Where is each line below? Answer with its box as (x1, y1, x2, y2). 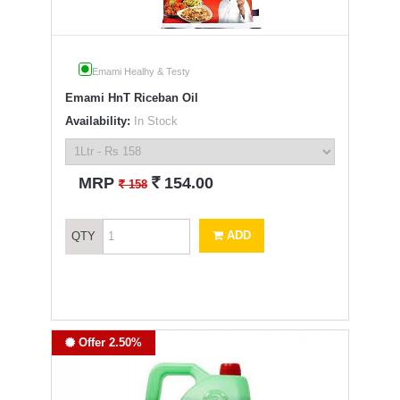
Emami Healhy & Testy (91, 65, 190, 77)
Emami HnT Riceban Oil (64, 90, 198, 104)
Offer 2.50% (74, 335, 142, 349)
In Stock (129, 113, 178, 128)
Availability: (64, 113, 130, 128)
